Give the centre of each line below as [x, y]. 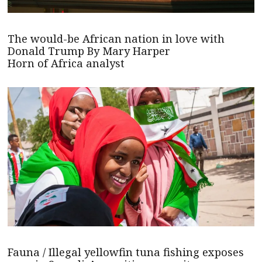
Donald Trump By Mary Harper [89, 51]
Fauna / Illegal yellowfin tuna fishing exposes [126, 252]
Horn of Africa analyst [66, 63]
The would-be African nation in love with [116, 39]
